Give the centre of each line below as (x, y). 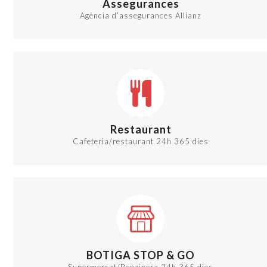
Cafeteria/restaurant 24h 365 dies (141, 142)
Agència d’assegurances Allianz (141, 16)
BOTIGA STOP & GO (141, 255)
